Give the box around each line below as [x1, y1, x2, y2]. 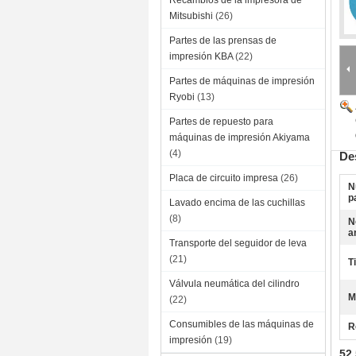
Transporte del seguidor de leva [169, 238, 307, 249]
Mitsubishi [169, 10, 213, 21]
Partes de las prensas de [169, 35, 277, 46]
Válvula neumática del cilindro [169, 278, 300, 289]
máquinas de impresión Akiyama [169, 132, 310, 143]
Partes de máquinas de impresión [169, 75, 315, 87]
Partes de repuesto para [169, 116, 273, 127]
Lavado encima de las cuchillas [169, 197, 305, 208]
